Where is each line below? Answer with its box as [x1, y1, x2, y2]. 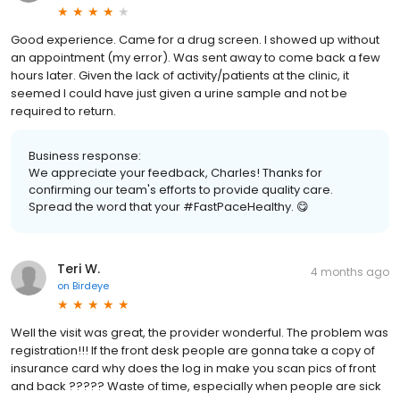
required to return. [11, 103, 116, 121]
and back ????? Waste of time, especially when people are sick [11, 378, 381, 396]
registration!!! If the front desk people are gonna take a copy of [11, 342, 375, 360]
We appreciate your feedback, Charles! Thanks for [29, 164, 322, 182]
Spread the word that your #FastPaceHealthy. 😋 [29, 198, 309, 216]
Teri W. [57, 260, 100, 279]
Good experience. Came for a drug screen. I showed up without [11, 31, 379, 49]
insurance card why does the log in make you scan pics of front [11, 360, 376, 378]
